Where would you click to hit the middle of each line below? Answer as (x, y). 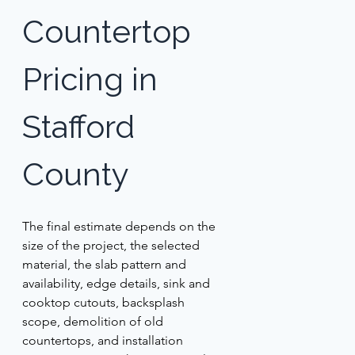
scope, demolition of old (94, 321)
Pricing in (94, 78)
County (79, 174)
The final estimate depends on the (120, 226)
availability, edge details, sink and (117, 283)
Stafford (82, 126)
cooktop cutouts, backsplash (105, 302)
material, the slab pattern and (105, 264)
